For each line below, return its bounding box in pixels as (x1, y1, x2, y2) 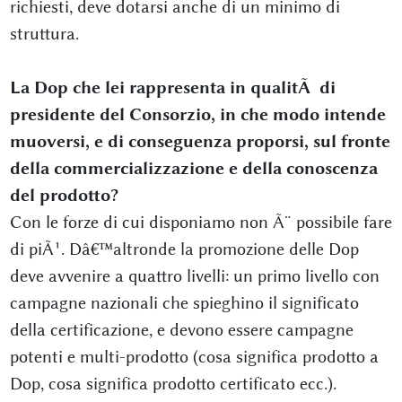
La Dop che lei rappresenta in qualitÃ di (9, 77, 336, 98)
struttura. (9, 23, 79, 44)
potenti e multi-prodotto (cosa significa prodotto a (9, 346, 379, 367)
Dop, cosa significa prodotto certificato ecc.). (9, 373, 336, 394)
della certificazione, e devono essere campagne (9, 319, 354, 340)
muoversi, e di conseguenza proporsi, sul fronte (9, 131, 390, 152)
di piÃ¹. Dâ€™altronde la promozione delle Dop (9, 239, 359, 259)
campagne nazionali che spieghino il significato (9, 293, 359, 313)
